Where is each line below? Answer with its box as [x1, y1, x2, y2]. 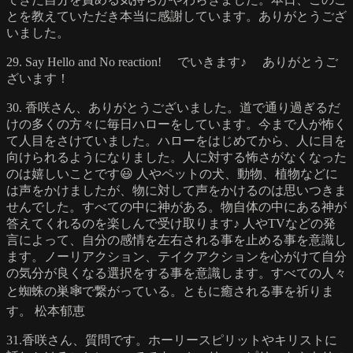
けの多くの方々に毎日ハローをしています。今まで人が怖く [6, 117, 347, 131]
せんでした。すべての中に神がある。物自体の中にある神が [6, 199, 347, 214]
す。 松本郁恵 [6, 303, 85, 318]
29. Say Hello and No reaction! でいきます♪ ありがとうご [6, 54, 338, 69]
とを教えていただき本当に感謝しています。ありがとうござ [6, 9, 347, 23]
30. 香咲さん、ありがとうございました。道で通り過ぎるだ [6, 100, 340, 114]
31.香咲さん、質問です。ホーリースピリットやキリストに [6, 333, 337, 347]
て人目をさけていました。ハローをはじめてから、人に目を [6, 133, 347, 147]
